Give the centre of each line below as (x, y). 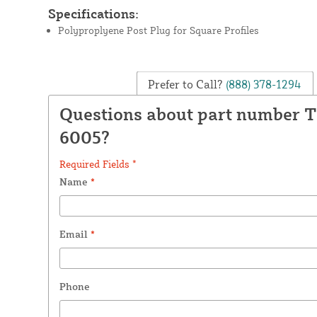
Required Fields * (98, 163)
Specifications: (93, 13)
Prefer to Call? (186, 84)
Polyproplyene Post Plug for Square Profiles (158, 30)
